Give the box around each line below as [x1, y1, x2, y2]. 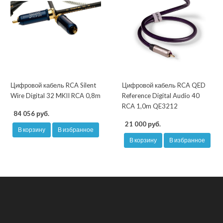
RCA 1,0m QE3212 [122, 102, 178, 111]
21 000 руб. [125, 120, 161, 128]
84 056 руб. [13, 110, 49, 118]
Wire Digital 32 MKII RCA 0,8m [10, 92, 101, 100]
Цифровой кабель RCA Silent [10, 81, 96, 90]
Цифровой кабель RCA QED [122, 81, 206, 90]
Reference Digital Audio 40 [122, 92, 200, 100]
